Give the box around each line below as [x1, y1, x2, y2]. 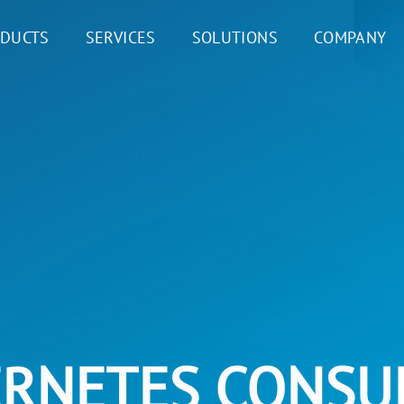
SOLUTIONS [191, 26, 278, 48]
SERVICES [85, 26, 156, 48]
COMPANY [313, 26, 387, 48]
